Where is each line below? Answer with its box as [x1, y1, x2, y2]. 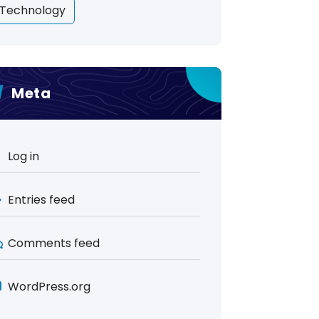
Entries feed [8, 192, 75, 208]
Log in [8, 148, 39, 164]
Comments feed [8, 235, 100, 251]
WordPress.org [8, 278, 90, 295]
